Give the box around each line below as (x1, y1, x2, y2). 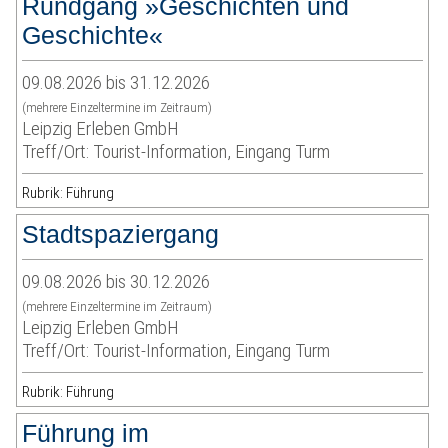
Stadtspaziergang (22, 220, 220, 249)
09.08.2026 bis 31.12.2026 (22, 71, 211, 95)
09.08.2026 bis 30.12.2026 (22, 270, 211, 294)
